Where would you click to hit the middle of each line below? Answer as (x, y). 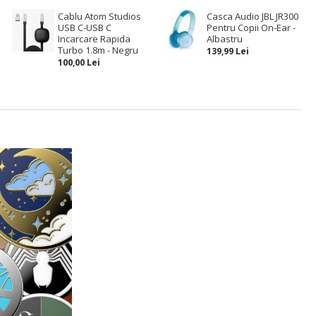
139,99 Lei (227, 51)
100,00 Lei (79, 62)
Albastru (224, 39)
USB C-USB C (84, 28)
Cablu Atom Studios (99, 16)
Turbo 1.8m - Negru (98, 50)
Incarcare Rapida (94, 39)
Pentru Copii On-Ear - (251, 28)
